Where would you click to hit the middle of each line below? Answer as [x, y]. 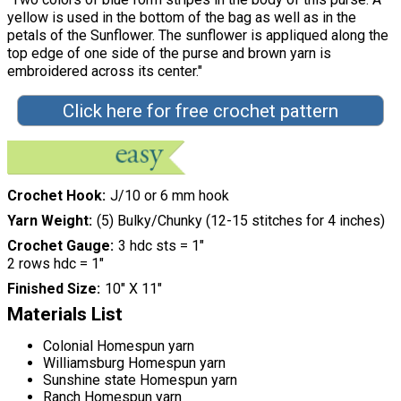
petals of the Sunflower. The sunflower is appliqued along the [198, 35]
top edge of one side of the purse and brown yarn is [169, 53]
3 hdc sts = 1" [161, 245]
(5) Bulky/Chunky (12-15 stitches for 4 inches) [240, 220]
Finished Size [52, 288]
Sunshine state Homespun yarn [140, 380]
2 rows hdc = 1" [55, 263]
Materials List [65, 314]
